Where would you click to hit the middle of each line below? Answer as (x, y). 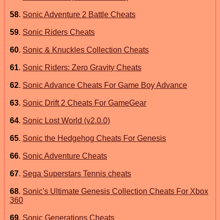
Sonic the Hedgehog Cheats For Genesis (94, 138)
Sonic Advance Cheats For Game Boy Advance (105, 85)
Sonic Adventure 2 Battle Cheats (79, 14)
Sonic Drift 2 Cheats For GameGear (84, 103)
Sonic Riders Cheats (59, 32)
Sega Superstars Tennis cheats (77, 173)
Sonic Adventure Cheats (65, 156)
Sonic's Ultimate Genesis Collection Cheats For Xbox (115, 191)
